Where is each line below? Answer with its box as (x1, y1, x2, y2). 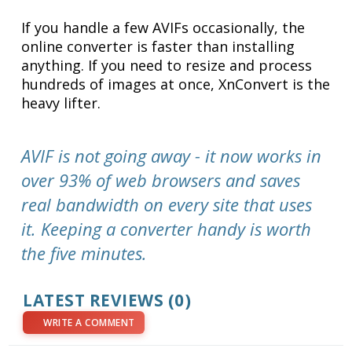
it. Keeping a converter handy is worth (21, 217, 312, 241)
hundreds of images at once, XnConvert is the (21, 75, 331, 94)
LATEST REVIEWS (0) (23, 289, 192, 312)
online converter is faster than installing (21, 37, 295, 57)
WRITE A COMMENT (43, 316, 135, 330)
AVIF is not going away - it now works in (21, 144, 322, 168)
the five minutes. (21, 241, 148, 266)
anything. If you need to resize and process (21, 56, 313, 75)
